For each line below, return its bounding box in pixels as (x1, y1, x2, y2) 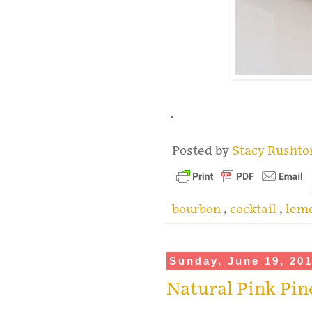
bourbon (172, 202, 224, 217)
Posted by (172, 143, 232, 159)
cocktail (230, 202, 279, 217)
